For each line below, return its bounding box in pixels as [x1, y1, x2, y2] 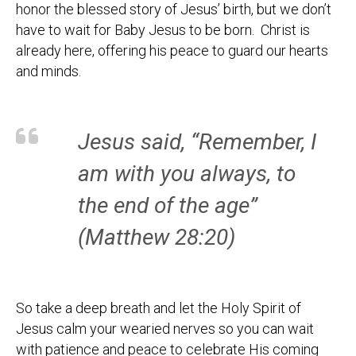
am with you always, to [78, 161, 296, 187]
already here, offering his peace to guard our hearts [16, 42, 328, 59]
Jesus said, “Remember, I [78, 129, 316, 155]
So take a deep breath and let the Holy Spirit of [16, 300, 301, 316]
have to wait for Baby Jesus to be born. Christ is [16, 21, 310, 38]
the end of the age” [78, 192, 257, 219]
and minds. [16, 63, 81, 79]
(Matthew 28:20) [78, 224, 235, 250]
